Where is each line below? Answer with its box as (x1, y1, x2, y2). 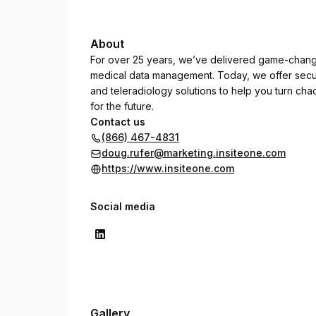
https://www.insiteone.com (102, 162, 234, 174)
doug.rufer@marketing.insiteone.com (102, 147, 286, 159)
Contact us (90, 116, 145, 128)
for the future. (90, 100, 154, 112)
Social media (90, 200, 155, 212)
